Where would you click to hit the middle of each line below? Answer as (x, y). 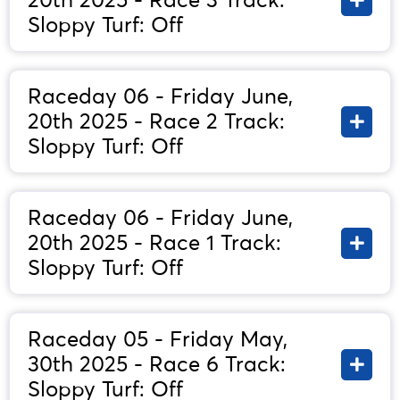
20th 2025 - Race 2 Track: (156, 121)
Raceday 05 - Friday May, (158, 339)
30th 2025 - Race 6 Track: (157, 364)
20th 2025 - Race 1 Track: (154, 243)
